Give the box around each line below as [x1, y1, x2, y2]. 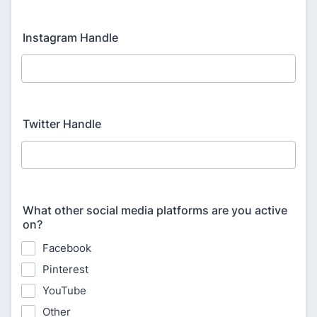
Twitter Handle [23, 117, 101, 131]
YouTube [42, 284, 86, 297]
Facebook [42, 241, 91, 255]
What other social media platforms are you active [23, 203, 287, 217]
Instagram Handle [23, 30, 118, 45]
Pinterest [42, 263, 88, 276]
